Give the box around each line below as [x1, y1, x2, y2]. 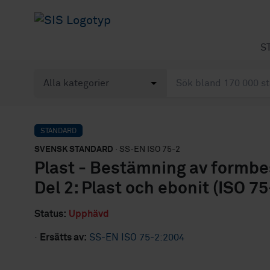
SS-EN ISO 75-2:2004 [89, 233, 184, 242]
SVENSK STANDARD [34, 145, 113, 154]
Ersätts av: [40, 233, 87, 242]
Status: [34, 209, 66, 219]
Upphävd [69, 209, 109, 219]
